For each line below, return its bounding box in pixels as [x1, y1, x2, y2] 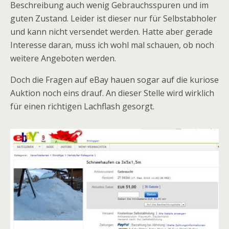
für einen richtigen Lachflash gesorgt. [10, 101, 154, 112]
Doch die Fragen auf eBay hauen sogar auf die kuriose [10, 74, 219, 85]
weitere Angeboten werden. [10, 53, 116, 64]
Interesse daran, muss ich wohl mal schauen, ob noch [10, 39, 214, 51]
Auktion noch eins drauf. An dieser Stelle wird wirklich [10, 87, 214, 99]
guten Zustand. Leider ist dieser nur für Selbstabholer [10, 13, 217, 24]
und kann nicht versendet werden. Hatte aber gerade [10, 26, 213, 37]
